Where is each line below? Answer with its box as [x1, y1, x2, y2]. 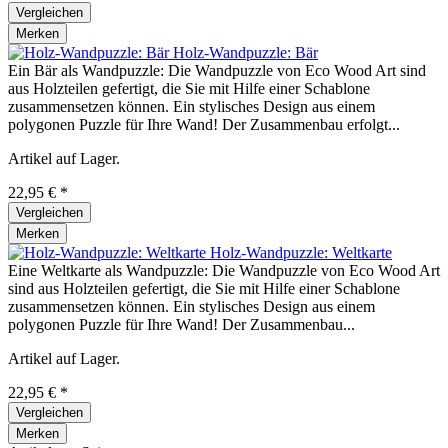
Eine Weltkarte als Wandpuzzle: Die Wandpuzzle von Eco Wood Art [8, 262, 440, 280]
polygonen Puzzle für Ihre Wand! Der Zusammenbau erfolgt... [8, 116, 400, 134]
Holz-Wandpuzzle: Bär [173, 44, 318, 62]
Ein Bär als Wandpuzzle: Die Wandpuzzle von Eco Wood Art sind [8, 62, 426, 80]
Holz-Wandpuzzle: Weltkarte [210, 244, 392, 262]
